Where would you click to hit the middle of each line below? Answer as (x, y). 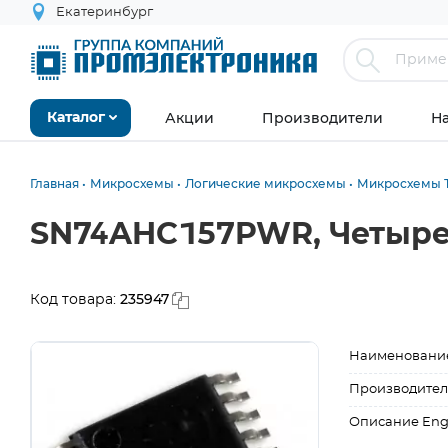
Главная (54, 183)
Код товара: (75, 300)
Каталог (76, 118)
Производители (322, 118)
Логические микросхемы (265, 183)
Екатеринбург (104, 12)
